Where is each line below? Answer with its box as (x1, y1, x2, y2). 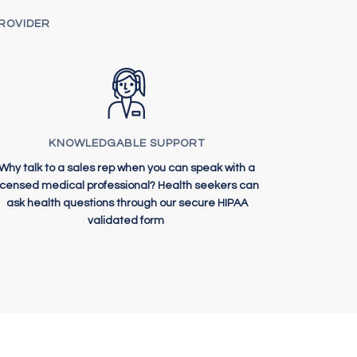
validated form (87, 215, 167, 227)
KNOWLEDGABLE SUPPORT (49, 137, 206, 149)
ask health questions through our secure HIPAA (6, 198, 248, 210)
